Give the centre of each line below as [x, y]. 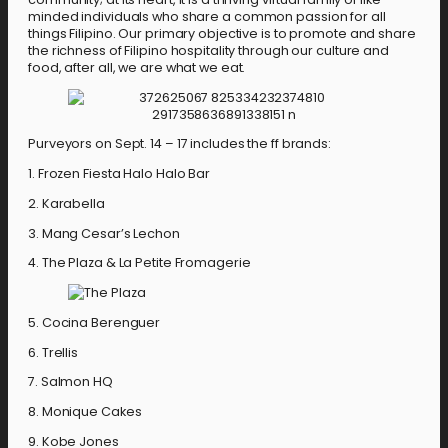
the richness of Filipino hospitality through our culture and [208, 50]
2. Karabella [66, 203]
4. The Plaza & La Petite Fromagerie [139, 263]
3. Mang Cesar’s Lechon [104, 233]
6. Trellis [53, 352]
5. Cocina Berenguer [94, 322]
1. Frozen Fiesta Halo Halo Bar [119, 173]
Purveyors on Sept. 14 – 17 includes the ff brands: [179, 144]
